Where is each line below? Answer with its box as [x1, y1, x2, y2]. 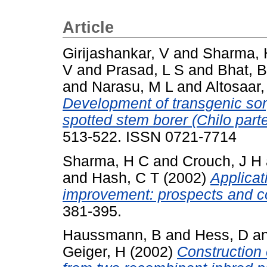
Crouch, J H [182, 153, 262, 169]
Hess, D [195, 227, 249, 244]
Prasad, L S [106, 61, 184, 78]
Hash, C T [92, 169, 159, 186]
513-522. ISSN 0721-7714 [63, 128, 237, 145]
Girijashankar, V [63, 45, 169, 61]
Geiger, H [63, 244, 126, 260]
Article [63, 18, 114, 36]
